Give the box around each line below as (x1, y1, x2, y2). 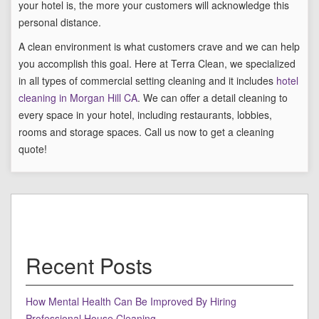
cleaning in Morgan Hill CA (19, 90, 137, 105)
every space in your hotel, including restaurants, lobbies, (19, 108, 272, 122)
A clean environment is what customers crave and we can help (19, 39, 300, 54)
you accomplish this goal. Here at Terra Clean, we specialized (19, 56, 296, 71)
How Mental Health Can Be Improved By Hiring (26, 294, 236, 309)
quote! (19, 142, 47, 157)
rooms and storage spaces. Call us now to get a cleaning (19, 125, 274, 140)
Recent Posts (26, 250, 152, 281)
